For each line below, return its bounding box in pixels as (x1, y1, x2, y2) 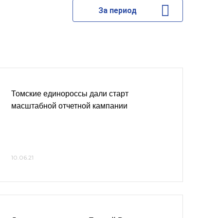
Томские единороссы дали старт (11, 90, 128, 98)
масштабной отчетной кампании (11, 102, 127, 110)
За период (98, 6, 137, 15)
